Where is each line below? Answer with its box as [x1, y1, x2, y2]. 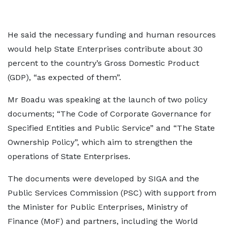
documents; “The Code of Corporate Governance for [8, 109, 211, 119]
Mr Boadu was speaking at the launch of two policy [8, 95, 207, 104]
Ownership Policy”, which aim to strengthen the [8, 137, 193, 147]
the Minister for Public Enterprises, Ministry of [8, 202, 187, 212]
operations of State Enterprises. [8, 152, 135, 161]
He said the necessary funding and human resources [8, 30, 216, 40]
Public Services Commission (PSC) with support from [8, 188, 216, 198]
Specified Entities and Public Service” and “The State [8, 123, 215, 133]
